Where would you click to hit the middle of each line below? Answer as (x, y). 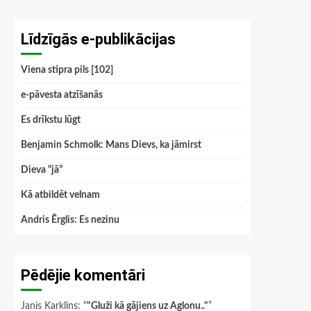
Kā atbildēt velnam (60, 195)
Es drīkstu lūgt (51, 120)
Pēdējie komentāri (83, 275)
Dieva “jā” (42, 170)
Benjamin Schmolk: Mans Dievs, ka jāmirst (111, 145)
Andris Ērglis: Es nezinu (70, 220)
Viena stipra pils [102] (67, 70)
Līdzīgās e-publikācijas (98, 39)
